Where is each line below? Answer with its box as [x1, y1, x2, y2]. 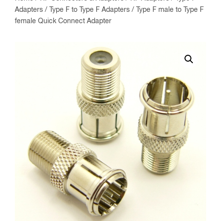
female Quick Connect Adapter [15, 18, 111, 25]
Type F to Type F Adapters [49, 6, 130, 13]
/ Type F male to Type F [130, 6, 204, 13]
